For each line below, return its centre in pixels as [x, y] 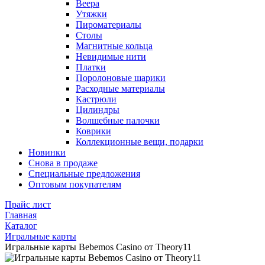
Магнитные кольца [114, 46]
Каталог [21, 226]
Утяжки [91, 14]
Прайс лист [28, 204]
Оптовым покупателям [75, 184]
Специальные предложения [84, 174]
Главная [21, 215]
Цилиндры [98, 110]
